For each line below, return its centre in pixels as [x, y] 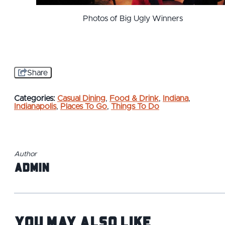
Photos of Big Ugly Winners [133, 18]
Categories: [35, 98]
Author [25, 154]
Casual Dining [81, 98]
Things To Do [135, 106]
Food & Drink [134, 98]
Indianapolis [35, 106]
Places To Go [84, 106]
